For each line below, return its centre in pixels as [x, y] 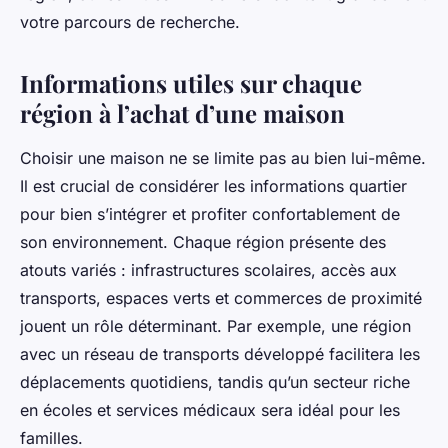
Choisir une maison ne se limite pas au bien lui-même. [223, 157]
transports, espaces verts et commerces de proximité [221, 297]
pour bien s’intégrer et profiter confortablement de [210, 213]
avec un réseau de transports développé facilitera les [220, 353]
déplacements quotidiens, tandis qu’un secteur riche [215, 381]
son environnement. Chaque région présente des [203, 241]
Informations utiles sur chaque [191, 82]
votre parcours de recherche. [130, 21]
